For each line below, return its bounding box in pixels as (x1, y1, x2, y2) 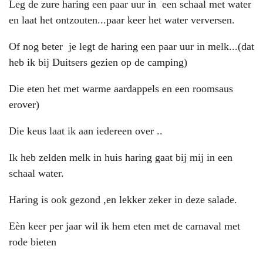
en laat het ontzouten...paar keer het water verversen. (9, 14, 235, 26)
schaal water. (9, 167, 64, 180)
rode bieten (9, 236, 59, 248)
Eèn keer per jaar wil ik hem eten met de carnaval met (9, 220, 240, 232)
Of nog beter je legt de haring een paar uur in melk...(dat (9, 41, 254, 53)
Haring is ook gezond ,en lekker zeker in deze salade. (9, 194, 237, 206)
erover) (9, 99, 39, 111)
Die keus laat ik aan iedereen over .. (9, 125, 163, 137)
